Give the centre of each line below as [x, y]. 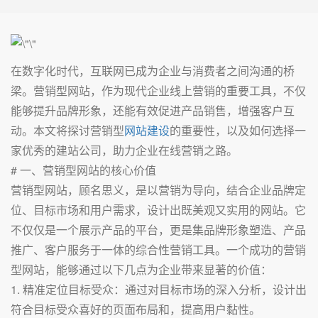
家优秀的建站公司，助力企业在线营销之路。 [124, 150]
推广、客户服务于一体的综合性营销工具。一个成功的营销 [158, 250]
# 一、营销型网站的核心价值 [83, 170]
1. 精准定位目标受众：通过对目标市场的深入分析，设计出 [159, 289]
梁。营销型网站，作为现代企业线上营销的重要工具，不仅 [158, 91]
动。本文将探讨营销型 [67, 130]
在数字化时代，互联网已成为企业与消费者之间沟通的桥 [153, 71]
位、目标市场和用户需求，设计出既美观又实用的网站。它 [158, 210]
